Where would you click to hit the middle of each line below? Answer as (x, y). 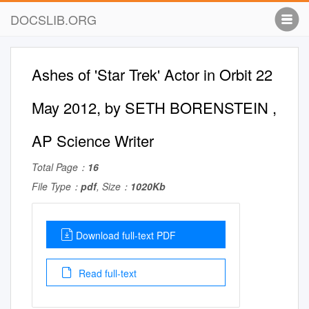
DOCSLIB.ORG (53, 19)
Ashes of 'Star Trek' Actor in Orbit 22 (152, 74)
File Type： (56, 186)
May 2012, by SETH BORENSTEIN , (154, 107)
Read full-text (106, 273)
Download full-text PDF (126, 235)
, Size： (113, 186)
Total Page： (60, 167)
